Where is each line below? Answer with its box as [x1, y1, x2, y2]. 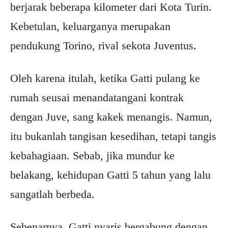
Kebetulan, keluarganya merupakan [10, 20, 170, 33]
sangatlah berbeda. [10, 188, 95, 201]
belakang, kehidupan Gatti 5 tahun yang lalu [10, 168, 211, 181]
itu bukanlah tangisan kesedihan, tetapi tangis [10, 130, 216, 142]
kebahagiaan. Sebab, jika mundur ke [10, 149, 175, 162]
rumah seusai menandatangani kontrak [10, 91, 184, 104]
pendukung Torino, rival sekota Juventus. [10, 39, 196, 52]
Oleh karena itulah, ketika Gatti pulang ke [10, 72, 200, 84]
